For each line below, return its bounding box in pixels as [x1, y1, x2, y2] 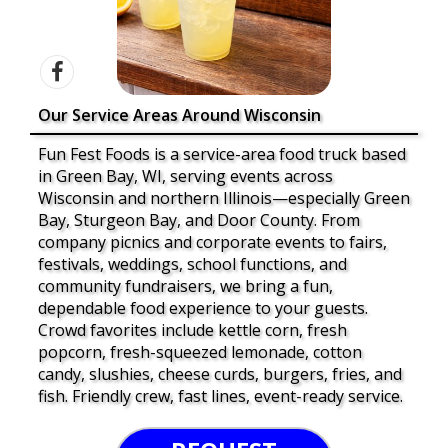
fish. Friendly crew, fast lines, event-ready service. [38, 385, 403, 407]
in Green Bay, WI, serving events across [38, 165, 333, 187]
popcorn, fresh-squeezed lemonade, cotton [38, 341, 362, 363]
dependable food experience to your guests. [38, 297, 368, 319]
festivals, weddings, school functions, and [38, 253, 347, 275]
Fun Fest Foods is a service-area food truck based [38, 143, 406, 165]
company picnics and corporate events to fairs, [38, 231, 387, 253]
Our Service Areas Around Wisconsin [38, 104, 321, 126]
